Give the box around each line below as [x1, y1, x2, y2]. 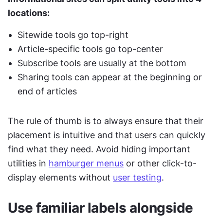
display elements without [8, 172, 113, 182]
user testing [113, 172, 162, 182]
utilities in [8, 158, 49, 168]
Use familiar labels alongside [8, 200, 193, 216]
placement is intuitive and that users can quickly [8, 130, 205, 140]
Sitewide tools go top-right [18, 30, 128, 40]
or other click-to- [124, 158, 197, 168]
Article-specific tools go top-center [18, 44, 163, 54]
